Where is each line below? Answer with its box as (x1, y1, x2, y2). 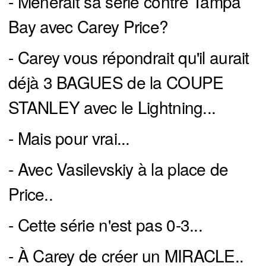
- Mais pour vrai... (8, 126, 130, 150)
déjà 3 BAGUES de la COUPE (8, 70, 224, 94)
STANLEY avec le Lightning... (8, 95, 216, 119)
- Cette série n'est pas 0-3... (8, 213, 202, 237)
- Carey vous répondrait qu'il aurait (8, 45, 249, 69)
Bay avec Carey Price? (8, 14, 169, 39)
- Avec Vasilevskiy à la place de (8, 157, 229, 181)
